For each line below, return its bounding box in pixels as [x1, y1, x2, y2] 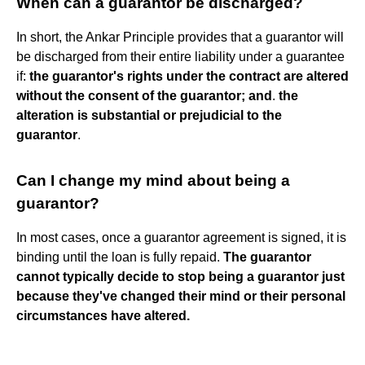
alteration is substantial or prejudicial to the [16, 108, 282, 122]
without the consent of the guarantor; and [16, 88, 272, 103]
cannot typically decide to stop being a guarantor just [16, 269, 345, 284]
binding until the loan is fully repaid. [16, 249, 223, 264]
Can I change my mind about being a [16, 171, 290, 189]
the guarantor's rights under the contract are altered [29, 68, 349, 83]
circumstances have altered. [16, 308, 190, 323]
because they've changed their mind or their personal [16, 288, 345, 303]
